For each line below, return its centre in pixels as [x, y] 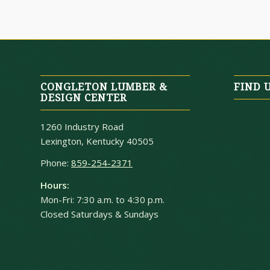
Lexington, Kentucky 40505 [97, 141]
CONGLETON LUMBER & [104, 87]
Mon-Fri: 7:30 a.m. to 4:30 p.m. [102, 200]
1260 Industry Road [82, 126]
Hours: [55, 185]
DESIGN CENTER [84, 98]
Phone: [56, 163]
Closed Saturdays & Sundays [99, 214]
